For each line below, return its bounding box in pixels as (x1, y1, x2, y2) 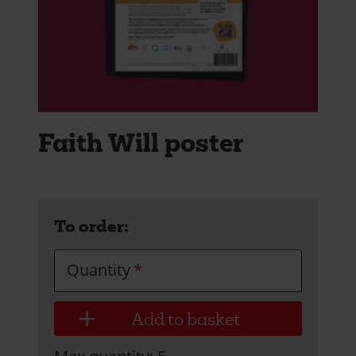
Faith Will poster (38, 126, 244, 159)
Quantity (67, 259, 130, 281)
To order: (54, 215, 129, 237)
